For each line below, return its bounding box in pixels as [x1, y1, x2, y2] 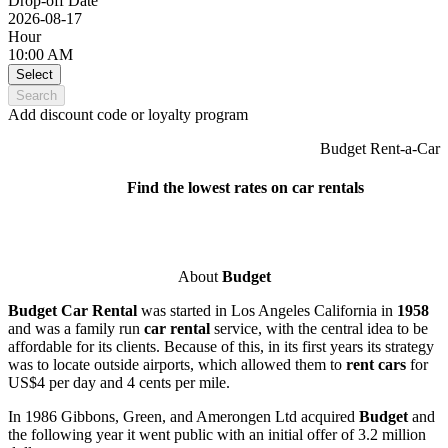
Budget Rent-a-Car [320, 139, 440, 157]
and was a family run [8, 319, 144, 337]
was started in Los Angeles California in [141, 301, 397, 319]
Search [16, 87, 57, 103]
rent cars [346, 355, 406, 373]
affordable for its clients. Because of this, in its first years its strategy [8, 337, 434, 355]
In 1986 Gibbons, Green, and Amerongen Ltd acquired [8, 407, 359, 425]
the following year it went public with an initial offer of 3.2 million [8, 425, 426, 443]
